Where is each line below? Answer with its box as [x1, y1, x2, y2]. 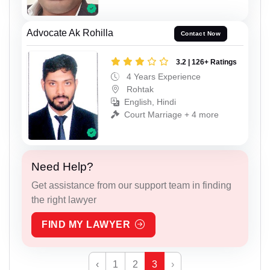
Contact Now [180, 30, 221, 37]
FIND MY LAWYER [42, 219, 130, 230]
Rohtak [124, 84, 154, 94]
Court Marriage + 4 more [124, 109, 219, 119]
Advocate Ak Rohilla [27, 27, 113, 38]
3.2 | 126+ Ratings [176, 57, 237, 66]
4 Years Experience [124, 71, 201, 81]
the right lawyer [31, 195, 96, 206]
